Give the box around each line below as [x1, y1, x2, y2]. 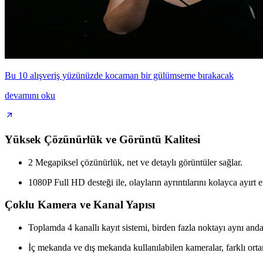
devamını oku [5, 90, 55, 101]
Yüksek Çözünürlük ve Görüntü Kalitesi [5, 133, 200, 146]
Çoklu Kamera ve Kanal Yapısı [5, 198, 155, 211]
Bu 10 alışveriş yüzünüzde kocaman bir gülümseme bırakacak [5, 70, 234, 81]
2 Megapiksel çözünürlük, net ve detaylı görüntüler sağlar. [28, 157, 242, 167]
